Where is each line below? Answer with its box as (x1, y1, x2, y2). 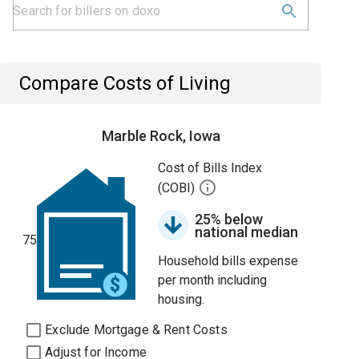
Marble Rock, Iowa (101, 127, 220, 144)
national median (195, 224, 299, 240)
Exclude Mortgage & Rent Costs (45, 322, 228, 337)
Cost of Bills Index (158, 160, 263, 175)
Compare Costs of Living (19, 72, 232, 95)
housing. (158, 292, 205, 307)
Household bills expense (158, 253, 299, 268)
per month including (158, 272, 268, 288)
